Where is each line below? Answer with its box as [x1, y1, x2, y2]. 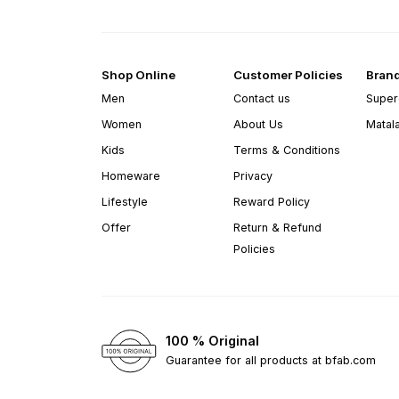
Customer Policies [233, 67, 344, 82]
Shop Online [102, 67, 175, 82]
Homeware [102, 168, 160, 183]
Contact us [233, 91, 291, 105]
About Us [233, 117, 284, 131]
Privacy [233, 168, 273, 183]
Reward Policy [233, 194, 311, 208]
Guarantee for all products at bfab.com [166, 354, 376, 368]
